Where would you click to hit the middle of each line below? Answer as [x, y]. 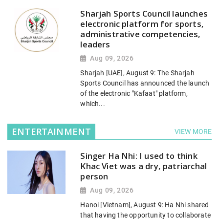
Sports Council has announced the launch [145, 83]
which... [93, 104]
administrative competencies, [141, 34]
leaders [95, 44]
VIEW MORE [193, 132]
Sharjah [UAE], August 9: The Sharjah [137, 73]
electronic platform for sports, [142, 23]
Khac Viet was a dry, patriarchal [144, 166]
